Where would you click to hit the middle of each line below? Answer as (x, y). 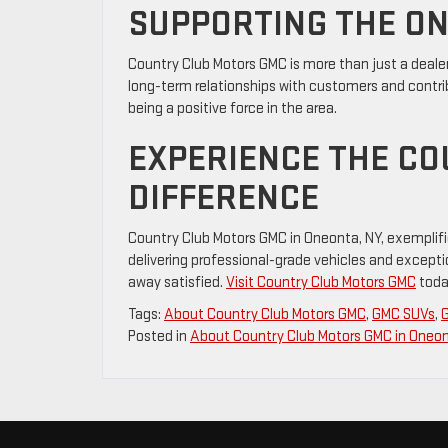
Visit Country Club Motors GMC (321, 282)
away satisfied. (177, 282)
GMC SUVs (403, 314)
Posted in (159, 336)
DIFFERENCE (223, 198)
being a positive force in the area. (232, 108)
